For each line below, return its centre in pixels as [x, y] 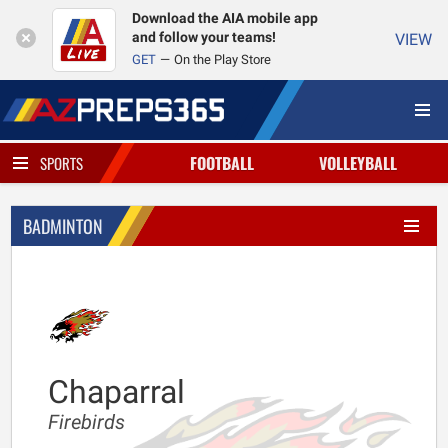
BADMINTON [63, 226]
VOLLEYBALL [358, 163]
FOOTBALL [221, 163]
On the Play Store [222, 59]
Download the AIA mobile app [225, 18]
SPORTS [61, 163]
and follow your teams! [204, 37]
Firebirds [86, 422]
